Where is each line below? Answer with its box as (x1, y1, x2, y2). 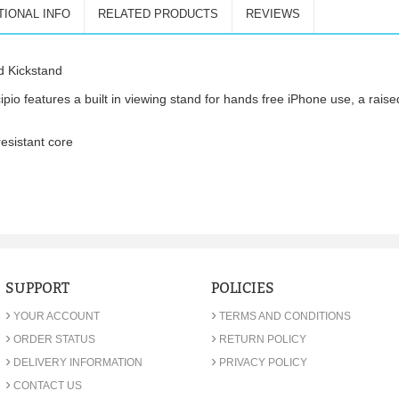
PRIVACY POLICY (219, 356, 308, 369)
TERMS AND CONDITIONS (219, 310, 352, 322)
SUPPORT (4, 280, 69, 297)
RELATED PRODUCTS (98, 7, 218, 20)
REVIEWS (246, 7, 300, 20)
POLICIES (211, 280, 275, 297)
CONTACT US (12, 379, 82, 392)
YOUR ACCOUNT (12, 310, 100, 322)
